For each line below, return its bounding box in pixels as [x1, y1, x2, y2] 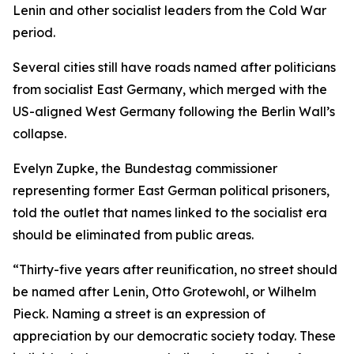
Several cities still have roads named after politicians [13, 59, 336, 75]
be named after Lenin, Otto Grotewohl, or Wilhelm [13, 284, 316, 299]
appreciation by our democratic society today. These [13, 328, 336, 344]
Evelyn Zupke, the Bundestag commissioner [13, 160, 277, 176]
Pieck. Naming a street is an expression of [13, 306, 265, 322]
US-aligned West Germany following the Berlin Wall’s [13, 104, 335, 119]
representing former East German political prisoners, [13, 183, 330, 198]
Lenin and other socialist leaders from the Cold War [13, 2, 326, 18]
